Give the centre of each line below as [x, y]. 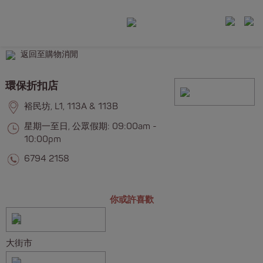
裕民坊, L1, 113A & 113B [71, 107]
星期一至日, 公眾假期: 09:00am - [90, 126]
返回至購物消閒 [49, 55]
